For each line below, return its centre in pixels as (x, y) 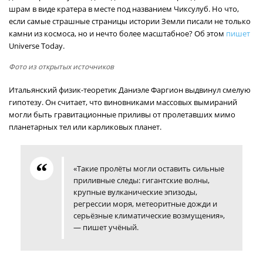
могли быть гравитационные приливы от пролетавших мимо (122, 114)
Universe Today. (37, 46)
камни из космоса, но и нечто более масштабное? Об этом (117, 33)
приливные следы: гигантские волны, (141, 180)
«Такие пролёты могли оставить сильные (149, 168)
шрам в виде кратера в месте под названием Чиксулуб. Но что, (124, 9)
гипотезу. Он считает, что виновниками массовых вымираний (123, 102)
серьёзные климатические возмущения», (149, 215)
